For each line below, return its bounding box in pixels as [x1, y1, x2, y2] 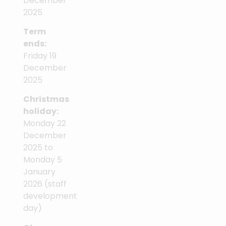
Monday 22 [23, 118, 66, 130]
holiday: [23, 105, 59, 118]
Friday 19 [23, 49, 56, 62]
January [23, 166, 55, 178]
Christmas [23, 93, 69, 105]
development [23, 190, 77, 202]
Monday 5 [23, 154, 62, 166]
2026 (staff [23, 178, 67, 190]
